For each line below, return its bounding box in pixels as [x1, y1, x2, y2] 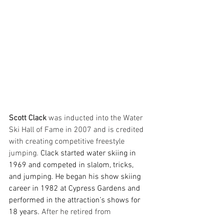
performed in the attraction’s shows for [9, 196, 142, 205]
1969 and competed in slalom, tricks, [9, 160, 135, 170]
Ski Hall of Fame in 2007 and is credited [9, 125, 146, 135]
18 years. [9, 207, 42, 217]
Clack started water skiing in [41, 149, 138, 158]
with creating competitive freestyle [9, 137, 127, 147]
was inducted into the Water [46, 113, 145, 123]
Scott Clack [9, 113, 46, 123]
